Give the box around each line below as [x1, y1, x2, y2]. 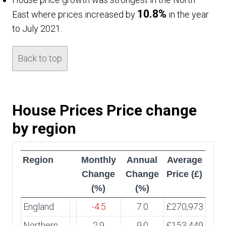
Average [166, 155, 202, 165]
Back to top [18, 53, 62, 64]
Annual [127, 155, 157, 165]
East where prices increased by [12, 9, 137, 20]
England [23, 201, 54, 212]
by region [12, 120, 76, 137]
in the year [166, 9, 209, 20]
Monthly [81, 155, 116, 165]
